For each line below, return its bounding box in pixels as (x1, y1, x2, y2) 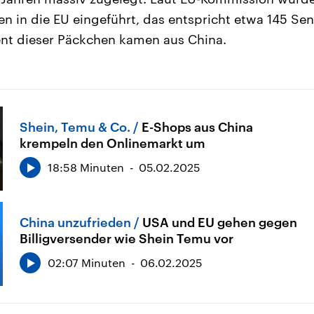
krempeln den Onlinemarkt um (20, 135, 205, 151)
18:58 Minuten (48, 160, 124, 174)
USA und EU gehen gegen (142, 214, 297, 230)
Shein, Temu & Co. (20, 118, 130, 135)
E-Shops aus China (142, 118, 253, 135)
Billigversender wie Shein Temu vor (20, 230, 233, 246)
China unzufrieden (20, 214, 131, 230)
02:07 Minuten (48, 255, 125, 269)
